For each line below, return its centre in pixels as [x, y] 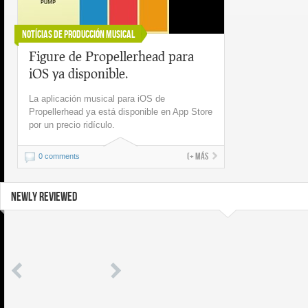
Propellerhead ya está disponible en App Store [121, 112]
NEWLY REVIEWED [44, 197]
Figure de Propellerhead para [111, 56]
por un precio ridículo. [72, 125]
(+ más [198, 156]
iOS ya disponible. [79, 73]
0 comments [59, 156]
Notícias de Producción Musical [78, 35]
